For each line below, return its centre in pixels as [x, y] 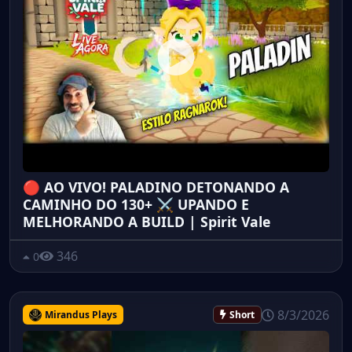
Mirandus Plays [81, 314]
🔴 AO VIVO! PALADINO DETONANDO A [156, 187]
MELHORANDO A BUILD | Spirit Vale [147, 222]
